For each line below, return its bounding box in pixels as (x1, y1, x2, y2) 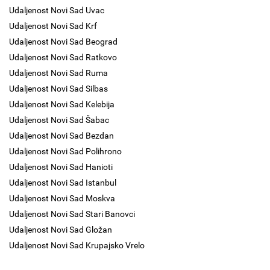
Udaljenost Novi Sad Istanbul (9, 178, 116, 187)
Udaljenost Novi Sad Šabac (9, 115, 109, 125)
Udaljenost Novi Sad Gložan (9, 225, 112, 234)
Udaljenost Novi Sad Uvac (9, 5, 104, 15)
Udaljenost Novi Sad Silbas (9, 84, 108, 93)
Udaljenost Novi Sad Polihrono (9, 146, 122, 156)
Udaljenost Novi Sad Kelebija (9, 99, 115, 109)
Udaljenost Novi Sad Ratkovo (9, 52, 117, 62)
